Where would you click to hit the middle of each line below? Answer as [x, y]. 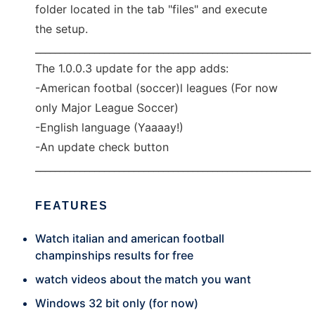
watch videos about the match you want [143, 279]
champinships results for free [114, 255]
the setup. [62, 29]
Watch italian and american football [130, 238]
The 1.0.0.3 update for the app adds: [132, 68]
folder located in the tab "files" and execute [151, 9]
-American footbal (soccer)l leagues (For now [156, 88]
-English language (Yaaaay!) [109, 127]
